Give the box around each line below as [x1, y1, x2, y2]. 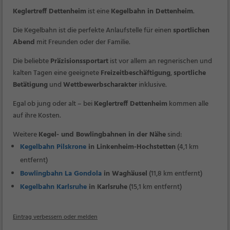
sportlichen [173, 25, 209, 36]
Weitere [13, 129, 39, 141]
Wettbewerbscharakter [63, 79, 137, 91]
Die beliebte [13, 55, 50, 67]
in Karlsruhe [87, 181, 127, 193]
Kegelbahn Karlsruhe [20, 181, 87, 193]
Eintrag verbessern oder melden [13, 212, 98, 222]
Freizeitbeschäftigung [101, 67, 170, 79]
